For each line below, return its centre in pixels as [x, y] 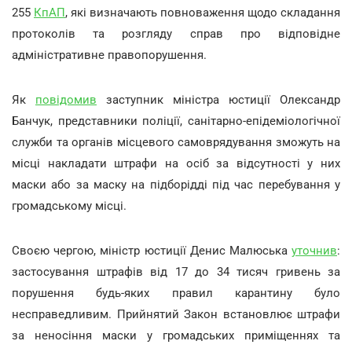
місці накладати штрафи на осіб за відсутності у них [176, 163]
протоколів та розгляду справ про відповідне [176, 33]
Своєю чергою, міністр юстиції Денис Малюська [152, 250]
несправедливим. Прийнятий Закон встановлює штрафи [176, 314]
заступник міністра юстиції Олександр [218, 99]
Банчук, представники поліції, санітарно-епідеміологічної [176, 121]
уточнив [314, 250]
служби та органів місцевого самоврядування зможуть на [176, 142]
